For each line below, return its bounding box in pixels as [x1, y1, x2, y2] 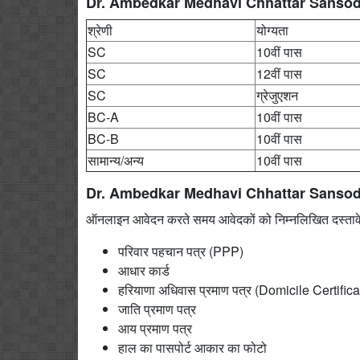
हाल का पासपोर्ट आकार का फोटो [118, 337, 267, 357]
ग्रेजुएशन [256, 85, 298, 104]
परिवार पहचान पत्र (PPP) [118, 241, 243, 260]
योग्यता [256, 20, 288, 39]
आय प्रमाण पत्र [118, 318, 192, 337]
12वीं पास [256, 63, 302, 83]
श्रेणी [88, 20, 112, 39]
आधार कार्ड [118, 260, 170, 280]
